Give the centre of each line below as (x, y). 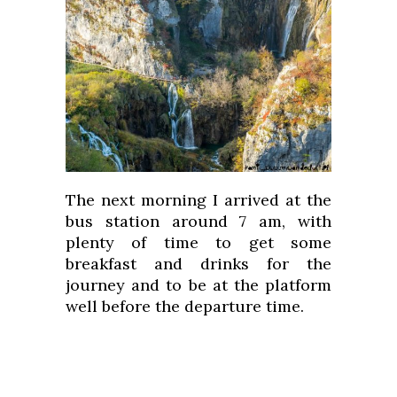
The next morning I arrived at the (198, 199)
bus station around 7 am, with (198, 221)
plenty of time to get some (198, 242)
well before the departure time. (185, 306)
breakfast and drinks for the (198, 263)
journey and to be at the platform (198, 284)
